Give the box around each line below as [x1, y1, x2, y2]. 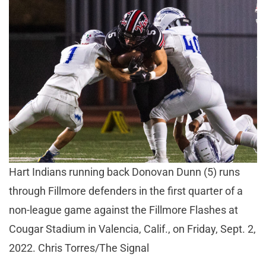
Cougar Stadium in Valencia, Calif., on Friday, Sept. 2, [9, 223, 256, 236]
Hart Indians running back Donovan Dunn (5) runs [9, 166, 240, 179]
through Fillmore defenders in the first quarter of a [9, 185, 243, 198]
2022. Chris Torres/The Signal [9, 242, 149, 255]
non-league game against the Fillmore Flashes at [9, 204, 238, 217]
